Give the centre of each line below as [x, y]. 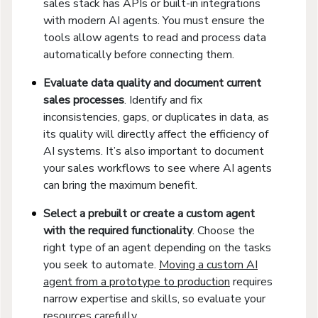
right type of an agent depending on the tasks [157, 247]
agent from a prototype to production [137, 281]
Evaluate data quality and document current [152, 83]
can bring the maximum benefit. [120, 185]
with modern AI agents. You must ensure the [154, 20]
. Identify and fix [163, 100]
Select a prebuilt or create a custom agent [149, 213]
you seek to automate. [101, 264]
